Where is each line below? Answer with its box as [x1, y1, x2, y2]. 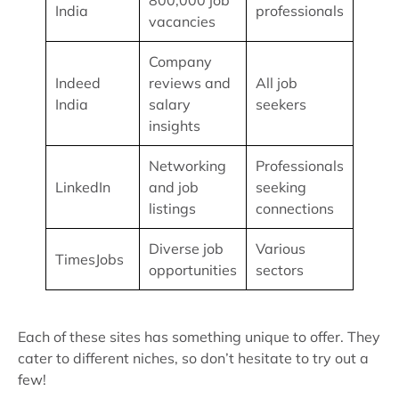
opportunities [149, 261, 237, 279]
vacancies [149, 12, 216, 30]
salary [149, 95, 191, 113]
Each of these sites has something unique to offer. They [18, 328, 380, 346]
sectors [256, 261, 304, 279]
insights [149, 117, 200, 134]
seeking [256, 178, 306, 196]
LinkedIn [55, 178, 110, 196]
